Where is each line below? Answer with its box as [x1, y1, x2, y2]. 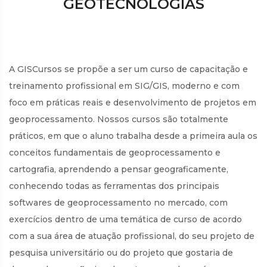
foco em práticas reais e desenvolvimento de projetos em [9, 97, 256, 108]
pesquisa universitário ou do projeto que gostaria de [9, 247, 233, 258]
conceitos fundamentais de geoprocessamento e [9, 147, 221, 158]
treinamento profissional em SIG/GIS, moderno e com [9, 80, 240, 91]
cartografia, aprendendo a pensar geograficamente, [9, 164, 228, 175]
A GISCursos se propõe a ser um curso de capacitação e [9, 64, 248, 74]
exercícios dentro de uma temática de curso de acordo [9, 214, 242, 225]
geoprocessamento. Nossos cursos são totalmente [9, 114, 228, 125]
